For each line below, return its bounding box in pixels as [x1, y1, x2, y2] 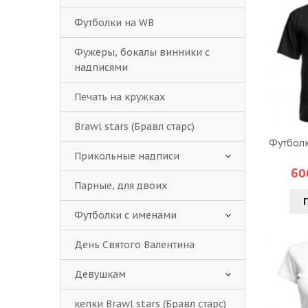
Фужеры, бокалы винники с [74, 46, 210, 58]
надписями [74, 61, 128, 74]
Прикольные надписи [74, 150, 179, 162]
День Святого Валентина [74, 239, 195, 251]
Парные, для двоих [74, 179, 167, 192]
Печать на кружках [74, 91, 165, 103]
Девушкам [74, 268, 126, 280]
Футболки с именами [74, 209, 177, 221]
